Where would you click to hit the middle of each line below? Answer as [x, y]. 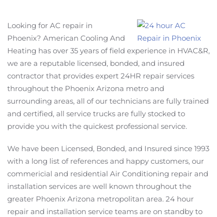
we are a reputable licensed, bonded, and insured [96, 63]
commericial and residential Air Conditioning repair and [108, 174]
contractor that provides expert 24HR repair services [101, 76]
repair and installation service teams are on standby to [105, 211]
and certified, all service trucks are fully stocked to [96, 114]
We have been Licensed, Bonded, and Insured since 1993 [108, 148]
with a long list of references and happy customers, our [106, 161]
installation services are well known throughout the [99, 186]
